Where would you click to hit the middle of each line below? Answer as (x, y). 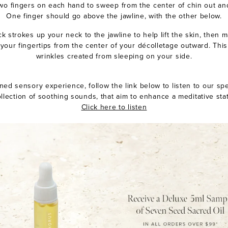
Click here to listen (114, 107)
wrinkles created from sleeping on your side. (114, 56)
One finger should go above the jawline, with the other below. (114, 16)
